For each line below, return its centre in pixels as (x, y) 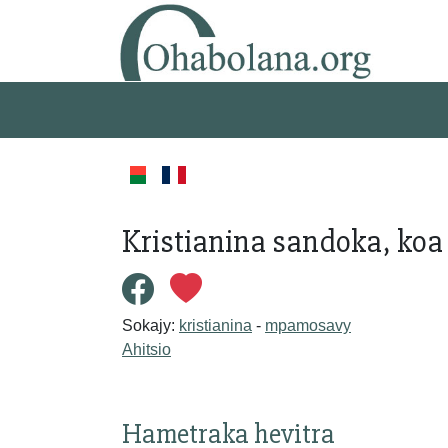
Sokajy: (150, 325)
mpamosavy (308, 325)
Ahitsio (146, 349)
